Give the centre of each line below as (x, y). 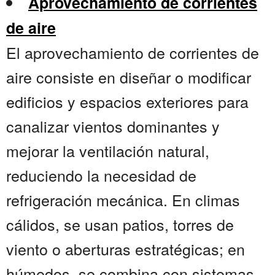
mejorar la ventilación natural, (108, 151)
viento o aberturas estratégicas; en (126, 249)
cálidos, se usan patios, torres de (120, 224)
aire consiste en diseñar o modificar (129, 77)
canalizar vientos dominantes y (113, 126)
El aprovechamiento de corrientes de (133, 52)
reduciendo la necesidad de (101, 175)
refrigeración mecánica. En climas (123, 200)
